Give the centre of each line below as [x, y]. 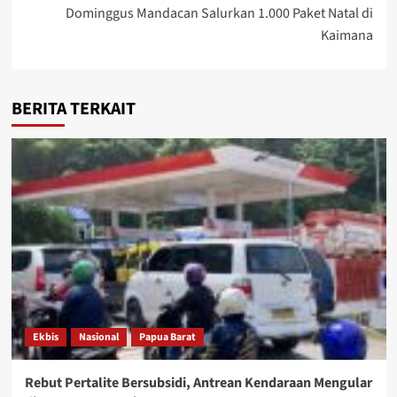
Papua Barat [167, 337]
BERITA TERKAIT [73, 109]
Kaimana [346, 35]
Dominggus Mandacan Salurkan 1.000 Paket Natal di [219, 13]
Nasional [98, 337]
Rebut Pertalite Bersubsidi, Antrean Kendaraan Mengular [198, 382]
